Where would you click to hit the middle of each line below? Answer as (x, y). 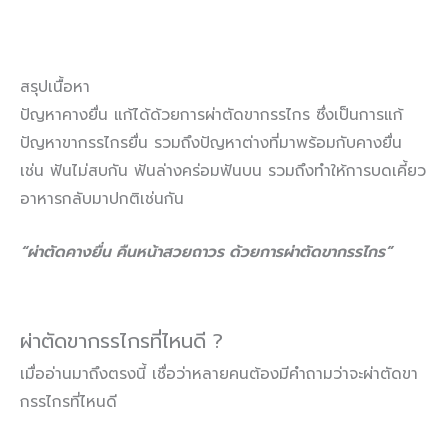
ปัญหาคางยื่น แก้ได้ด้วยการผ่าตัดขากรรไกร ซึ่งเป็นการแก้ (211, 115)
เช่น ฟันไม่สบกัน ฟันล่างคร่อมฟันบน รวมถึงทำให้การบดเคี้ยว (223, 171)
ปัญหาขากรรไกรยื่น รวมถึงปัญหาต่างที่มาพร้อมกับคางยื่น (211, 143)
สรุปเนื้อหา (55, 87)
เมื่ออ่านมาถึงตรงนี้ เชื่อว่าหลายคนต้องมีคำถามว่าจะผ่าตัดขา (219, 373)
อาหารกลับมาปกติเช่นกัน (102, 199)
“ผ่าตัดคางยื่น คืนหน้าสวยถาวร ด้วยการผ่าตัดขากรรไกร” (206, 251)
